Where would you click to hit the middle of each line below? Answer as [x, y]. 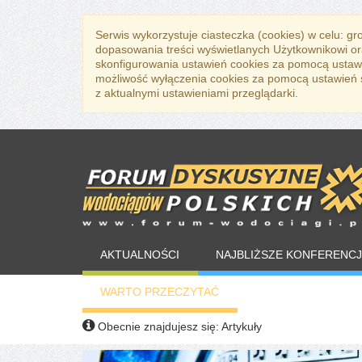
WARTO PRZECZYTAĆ [160, 291]
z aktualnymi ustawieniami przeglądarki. [197, 93]
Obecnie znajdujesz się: [158, 326]
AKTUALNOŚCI [140, 254]
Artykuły [242, 326]
